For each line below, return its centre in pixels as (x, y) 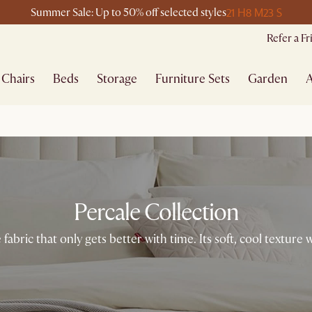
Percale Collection (156, 213)
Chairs (18, 79)
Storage (117, 79)
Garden (268, 79)
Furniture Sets (193, 79)
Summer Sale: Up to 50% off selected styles (128, 12)
